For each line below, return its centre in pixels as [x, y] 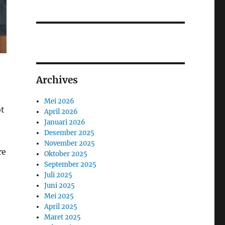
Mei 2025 [59, 196]
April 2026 [61, 111]
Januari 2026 [65, 122]
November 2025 [70, 143]
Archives [57, 80]
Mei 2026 [60, 101]
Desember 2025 [70, 133]
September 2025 [71, 164]
